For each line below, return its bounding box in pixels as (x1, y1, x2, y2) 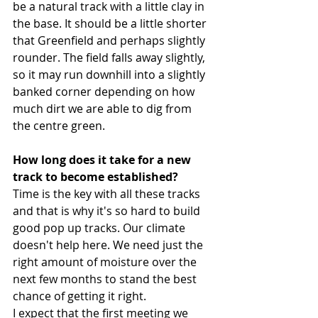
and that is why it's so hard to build (13, 203, 203, 219)
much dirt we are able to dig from (13, 101, 194, 117)
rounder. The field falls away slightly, (13, 50, 208, 66)
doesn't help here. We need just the (13, 237, 206, 253)
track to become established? (13, 169, 181, 185)
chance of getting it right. (13, 288, 146, 305)
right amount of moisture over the (13, 254, 199, 270)
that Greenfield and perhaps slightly (13, 33, 208, 49)
